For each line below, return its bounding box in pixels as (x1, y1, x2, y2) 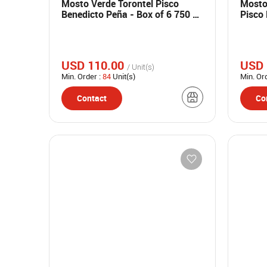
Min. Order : (61, 71, 103, 82)
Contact (77, 92, 107, 104)
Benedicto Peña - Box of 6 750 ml (61, 8, 203, 21)
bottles (61, 18, 91, 32)
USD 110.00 (61, 57, 127, 73)
